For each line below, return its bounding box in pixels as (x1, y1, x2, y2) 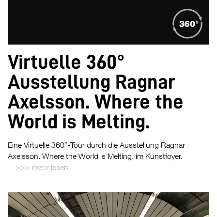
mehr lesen (32, 163, 68, 172)
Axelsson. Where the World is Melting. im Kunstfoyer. (8, 152, 182, 161)
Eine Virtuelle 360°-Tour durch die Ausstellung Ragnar (8, 140, 185, 150)
